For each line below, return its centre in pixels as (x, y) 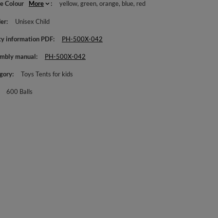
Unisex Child (33, 21)
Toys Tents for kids (47, 74)
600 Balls (20, 91)
